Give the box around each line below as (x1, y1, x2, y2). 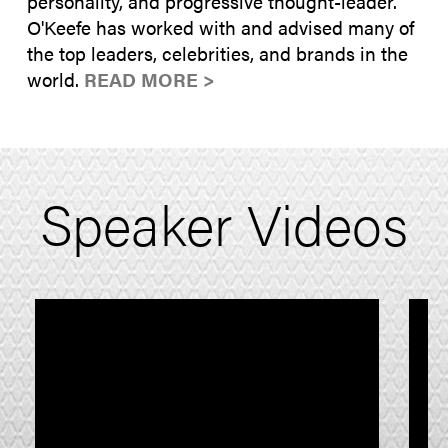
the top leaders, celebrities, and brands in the (27, 39, 408, 67)
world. (27, 65, 84, 93)
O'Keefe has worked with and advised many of (27, 13, 414, 41)
